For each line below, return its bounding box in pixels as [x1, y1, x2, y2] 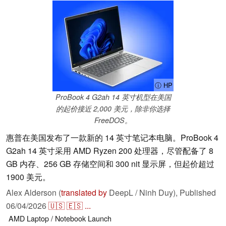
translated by [61, 187, 107, 199]
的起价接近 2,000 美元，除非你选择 [56, 103, 170, 114]
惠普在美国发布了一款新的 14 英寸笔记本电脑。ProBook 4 [6, 132, 218, 144]
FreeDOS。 [94, 115, 132, 126]
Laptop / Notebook [27, 213, 86, 224]
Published [180, 187, 216, 199]
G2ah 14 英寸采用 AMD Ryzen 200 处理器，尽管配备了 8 [6, 145, 213, 157]
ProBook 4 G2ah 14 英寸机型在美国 [55, 92, 171, 102]
